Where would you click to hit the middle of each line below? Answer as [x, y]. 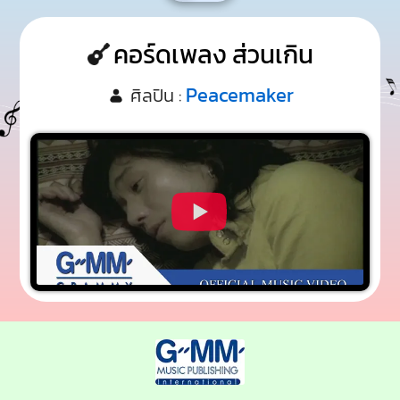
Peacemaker [239, 96]
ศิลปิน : [155, 96]
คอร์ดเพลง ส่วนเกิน [213, 54]
